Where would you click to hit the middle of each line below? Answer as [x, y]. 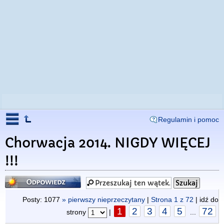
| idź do [206, 199]
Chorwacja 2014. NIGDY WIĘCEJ [108, 143]
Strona [162, 199]
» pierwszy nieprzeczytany [103, 199]
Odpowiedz [25, 178]
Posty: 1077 [42, 199]
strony [77, 212]
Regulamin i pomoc [188, 119]
